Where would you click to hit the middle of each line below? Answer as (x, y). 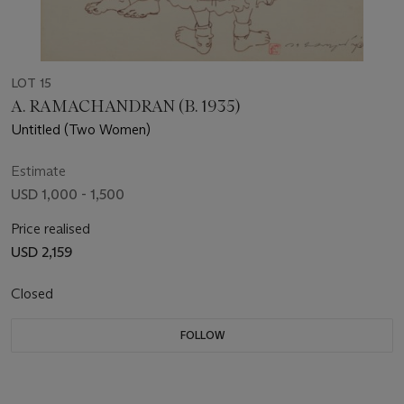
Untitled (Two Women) (81, 129)
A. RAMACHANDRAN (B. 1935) (125, 106)
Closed (34, 293)
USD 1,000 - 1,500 (68, 194)
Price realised (50, 228)
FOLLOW (202, 335)
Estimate (38, 170)
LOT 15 (31, 83)
